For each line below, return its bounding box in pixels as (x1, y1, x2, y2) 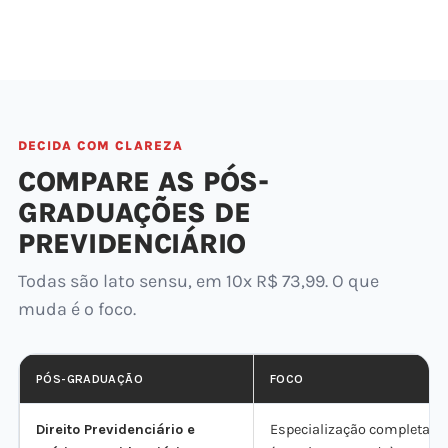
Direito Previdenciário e (36, 421, 195, 438)
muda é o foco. (18, 298, 136, 320)
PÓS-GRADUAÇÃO (36, 372, 143, 386)
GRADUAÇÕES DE (18, 196, 251, 229)
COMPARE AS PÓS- (18, 165, 269, 198)
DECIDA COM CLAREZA (18, 138, 183, 153)
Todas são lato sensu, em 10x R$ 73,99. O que (18, 270, 379, 292)
